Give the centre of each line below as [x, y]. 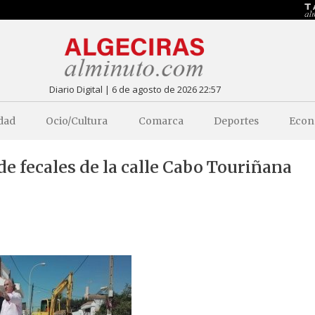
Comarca [161, 121]
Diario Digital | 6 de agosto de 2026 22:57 [135, 89]
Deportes [236, 121]
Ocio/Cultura [77, 121]
